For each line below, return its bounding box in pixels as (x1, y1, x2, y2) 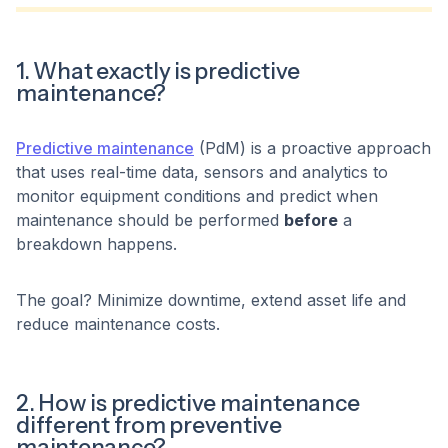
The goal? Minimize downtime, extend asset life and (16, 290, 406, 311)
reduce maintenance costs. (16, 314, 220, 335)
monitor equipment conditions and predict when (16, 186, 378, 207)
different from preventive (16, 411, 282, 440)
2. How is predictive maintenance (16, 389, 360, 418)
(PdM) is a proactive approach (194, 138, 431, 159)
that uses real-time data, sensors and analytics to (16, 162, 388, 183)
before (284, 210, 338, 231)
